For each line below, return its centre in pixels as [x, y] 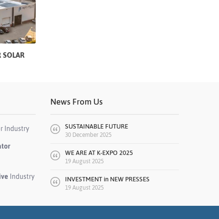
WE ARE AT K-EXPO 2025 [99, 153]
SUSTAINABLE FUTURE [96, 127]
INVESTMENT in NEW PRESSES [107, 179]
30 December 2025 [88, 135]
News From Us [76, 102]
